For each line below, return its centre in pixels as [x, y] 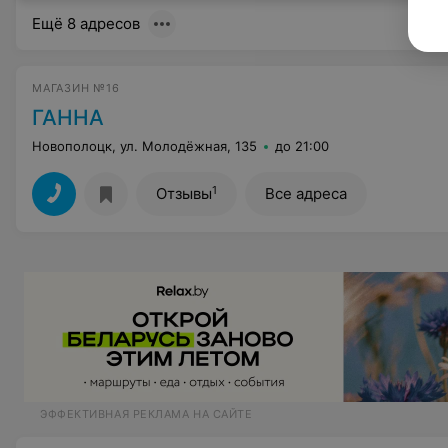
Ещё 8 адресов [86, 23]
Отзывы [184, 193]
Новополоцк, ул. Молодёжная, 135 [144, 146]
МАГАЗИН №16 [76, 88]
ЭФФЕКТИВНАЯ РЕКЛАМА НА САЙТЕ [146, 414]
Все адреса [306, 193]
